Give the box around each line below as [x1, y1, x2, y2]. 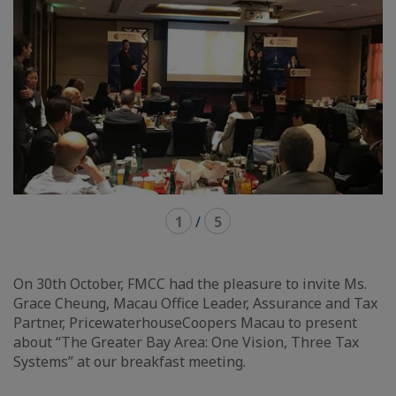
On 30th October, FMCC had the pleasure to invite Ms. [13, 274, 367, 294]
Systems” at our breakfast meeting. [13, 352, 246, 372]
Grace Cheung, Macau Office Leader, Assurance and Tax [13, 293, 377, 314]
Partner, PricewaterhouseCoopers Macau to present [13, 313, 357, 333]
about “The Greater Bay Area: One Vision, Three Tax [13, 332, 359, 353]
